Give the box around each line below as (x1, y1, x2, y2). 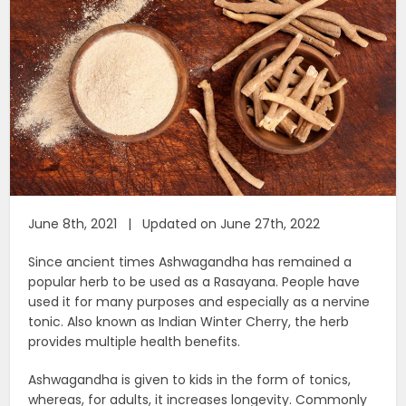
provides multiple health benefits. (28, 332, 241, 351)
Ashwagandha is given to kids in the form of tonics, (28, 370, 352, 389)
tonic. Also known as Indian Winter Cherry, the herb (28, 312, 350, 331)
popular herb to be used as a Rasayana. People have (28, 272, 361, 291)
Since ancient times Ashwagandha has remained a (28, 252, 353, 271)
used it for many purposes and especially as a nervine (28, 292, 371, 311)
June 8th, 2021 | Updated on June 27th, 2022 (28, 214, 321, 233)
